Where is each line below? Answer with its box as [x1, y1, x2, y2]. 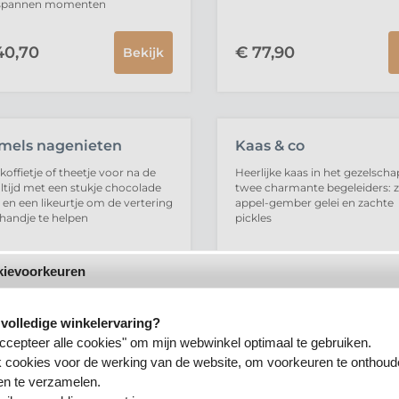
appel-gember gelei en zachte [234, 196, 394, 209]
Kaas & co [234, 137, 305, 154]
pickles [234, 211, 272, 224]
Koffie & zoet [234, 366, 328, 383]
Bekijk [122, 45, 164, 61]
